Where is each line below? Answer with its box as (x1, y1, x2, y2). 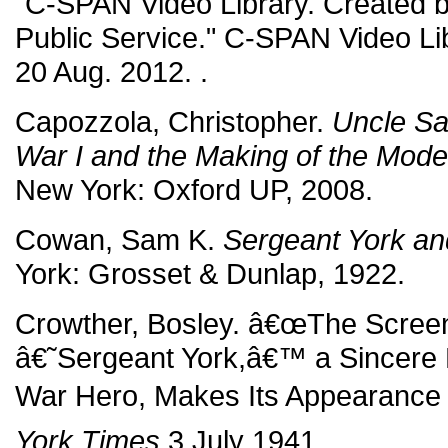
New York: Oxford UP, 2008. (15, 173, 373, 206)
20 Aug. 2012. (15, 55, 200, 88)
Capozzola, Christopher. (15, 105, 332, 138)
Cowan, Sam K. (15, 223, 223, 256)
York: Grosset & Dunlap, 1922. (15, 257, 405, 290)
